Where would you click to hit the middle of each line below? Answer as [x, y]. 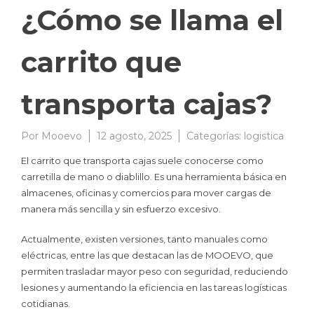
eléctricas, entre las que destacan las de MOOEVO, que [147, 255]
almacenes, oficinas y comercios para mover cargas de [146, 193]
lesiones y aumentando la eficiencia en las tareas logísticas [154, 287]
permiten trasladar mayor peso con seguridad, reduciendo [155, 271]
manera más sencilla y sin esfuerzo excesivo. [121, 209]
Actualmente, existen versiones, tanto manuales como [144, 239]
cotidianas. [46, 303]
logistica [264, 136]
